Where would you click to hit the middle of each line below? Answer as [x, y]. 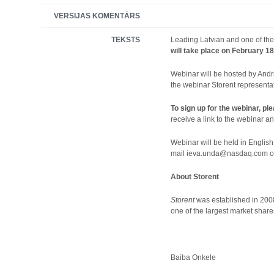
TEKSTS [126, 40]
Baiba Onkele [194, 257]
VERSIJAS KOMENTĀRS [97, 16]
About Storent [195, 177]
